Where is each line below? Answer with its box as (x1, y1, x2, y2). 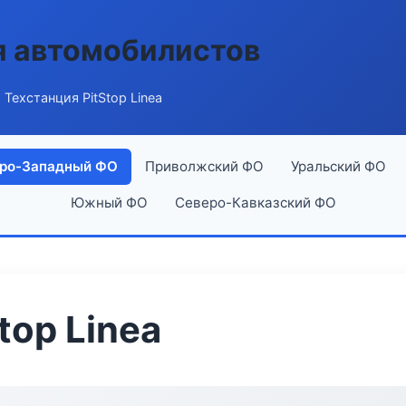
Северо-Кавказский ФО (174, 194, 336, 211)
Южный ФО (70, 194, 148, 211)
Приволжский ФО (145, 158, 264, 175)
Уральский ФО (291, 158, 386, 175)
